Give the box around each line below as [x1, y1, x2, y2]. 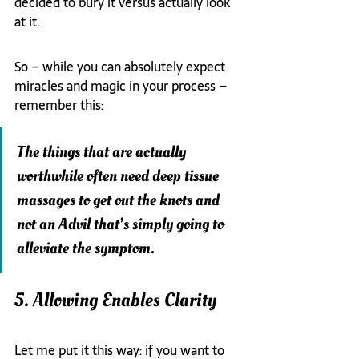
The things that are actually [17, 141, 189, 164]
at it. [14, 11, 40, 33]
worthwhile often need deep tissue [17, 165, 222, 188]
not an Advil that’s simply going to [17, 213, 227, 236]
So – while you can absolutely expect [14, 56, 228, 78]
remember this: [14, 95, 103, 116]
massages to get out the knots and [17, 189, 223, 212]
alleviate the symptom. [17, 237, 155, 260]
